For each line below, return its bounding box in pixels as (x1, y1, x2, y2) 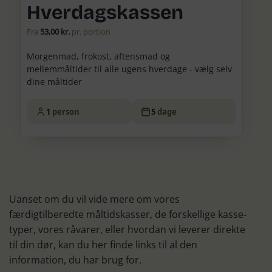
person (52, 106, 80, 117)
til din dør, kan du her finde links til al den (9, 237, 197, 251)
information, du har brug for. (9, 253, 141, 267)
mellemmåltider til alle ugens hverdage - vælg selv (27, 63, 233, 75)
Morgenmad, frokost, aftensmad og (27, 50, 171, 62)
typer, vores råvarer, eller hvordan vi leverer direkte (9, 222, 245, 236)
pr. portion (70, 25, 111, 37)
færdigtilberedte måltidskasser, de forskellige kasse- (9, 207, 246, 221)
